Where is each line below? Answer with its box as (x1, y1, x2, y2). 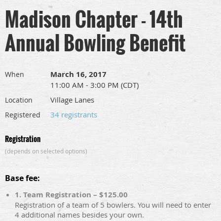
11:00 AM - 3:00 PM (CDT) (50, 80, 139, 90)
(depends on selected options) (5, 147, 87, 155)
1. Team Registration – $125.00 (15, 189, 128, 200)
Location (5, 95, 33, 105)
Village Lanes (50, 95, 94, 105)
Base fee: (5, 173, 40, 184)
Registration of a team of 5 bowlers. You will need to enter (15, 200, 211, 210)
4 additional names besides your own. (15, 210, 144, 220)
